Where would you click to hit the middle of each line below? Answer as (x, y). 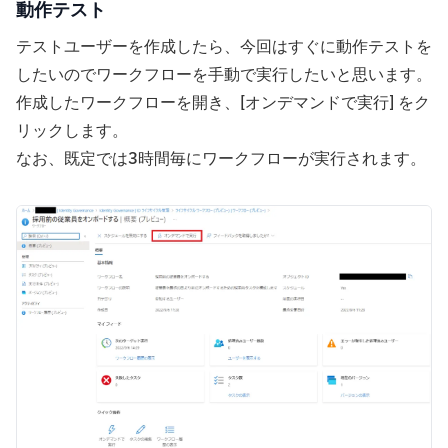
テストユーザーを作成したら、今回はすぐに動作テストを (224, 46)
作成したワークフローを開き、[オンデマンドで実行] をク (223, 102)
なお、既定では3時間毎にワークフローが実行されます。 (221, 158)
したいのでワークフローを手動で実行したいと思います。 (224, 74)
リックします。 (72, 130)
